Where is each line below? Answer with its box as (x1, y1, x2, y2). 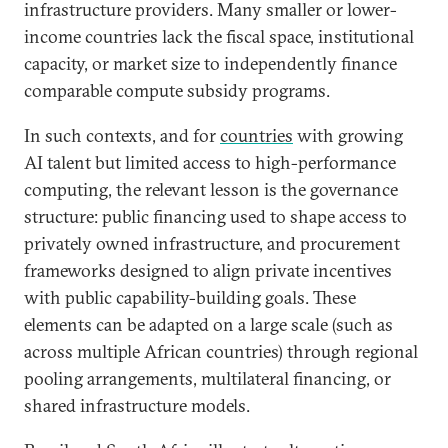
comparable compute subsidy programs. (24, 79, 330, 102)
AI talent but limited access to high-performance (24, 151, 396, 174)
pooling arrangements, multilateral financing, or (24, 367, 391, 390)
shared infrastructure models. (24, 394, 250, 417)
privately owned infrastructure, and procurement (24, 232, 400, 255)
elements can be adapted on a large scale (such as (24, 313, 393, 336)
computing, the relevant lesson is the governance (24, 178, 398, 201)
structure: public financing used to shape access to (24, 205, 407, 228)
